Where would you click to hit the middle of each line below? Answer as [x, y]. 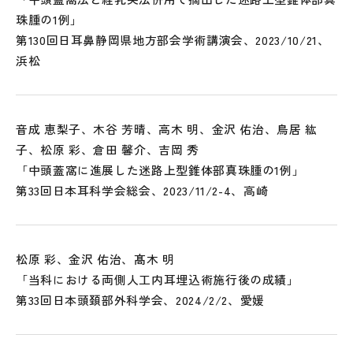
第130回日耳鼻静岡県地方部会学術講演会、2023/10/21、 [173, 40]
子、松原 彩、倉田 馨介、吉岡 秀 [108, 149]
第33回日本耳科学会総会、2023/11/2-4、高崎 [142, 190]
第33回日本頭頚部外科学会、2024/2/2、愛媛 [141, 300]
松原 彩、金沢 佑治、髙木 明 [95, 259]
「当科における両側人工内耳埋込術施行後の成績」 [158, 279]
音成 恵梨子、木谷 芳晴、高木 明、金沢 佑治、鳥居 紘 [167, 129]
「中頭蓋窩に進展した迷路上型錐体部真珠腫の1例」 [160, 170]
